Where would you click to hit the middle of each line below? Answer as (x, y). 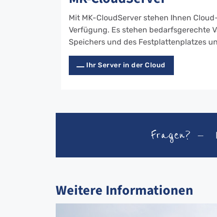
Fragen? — (178, 135)
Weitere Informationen (124, 190)
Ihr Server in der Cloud (126, 65)
